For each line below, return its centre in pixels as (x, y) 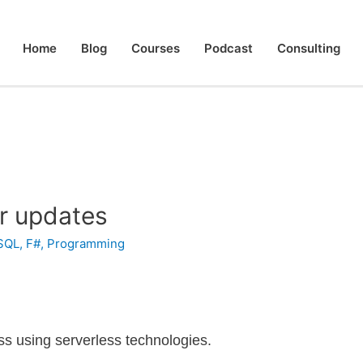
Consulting (309, 48)
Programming (86, 244)
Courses (156, 48)
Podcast (228, 48)
